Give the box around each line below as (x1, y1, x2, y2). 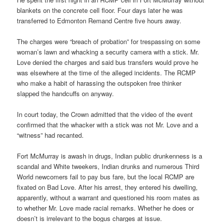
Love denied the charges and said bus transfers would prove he (17, 57, 199, 67)
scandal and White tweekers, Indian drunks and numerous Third (17, 162, 200, 171)
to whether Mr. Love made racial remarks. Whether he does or (17, 203, 194, 213)
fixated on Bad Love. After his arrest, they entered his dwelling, (17, 182, 198, 192)
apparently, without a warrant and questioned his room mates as (17, 193, 200, 203)
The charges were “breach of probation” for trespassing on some (17, 37, 201, 46)
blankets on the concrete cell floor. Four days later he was (17, 5, 183, 15)
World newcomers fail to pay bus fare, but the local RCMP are (17, 172, 195, 182)
